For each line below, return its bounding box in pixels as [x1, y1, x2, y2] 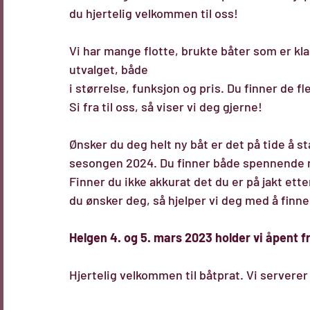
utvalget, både [69, 62, 148, 77]
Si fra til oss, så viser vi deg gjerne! [69, 99, 262, 114]
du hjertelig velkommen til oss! [69, 6, 238, 21]
